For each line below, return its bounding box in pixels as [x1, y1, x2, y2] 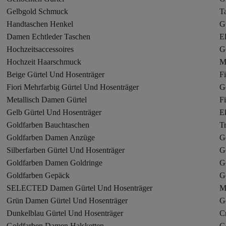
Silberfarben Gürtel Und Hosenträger [7, 146, 125, 154]
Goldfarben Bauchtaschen [7, 121, 90, 129]
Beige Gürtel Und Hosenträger [7, 70, 105, 79]
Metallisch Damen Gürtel [7, 95, 87, 104]
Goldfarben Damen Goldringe [7, 158, 103, 167]
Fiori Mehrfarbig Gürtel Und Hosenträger [7, 83, 139, 91]
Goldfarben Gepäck [7, 171, 70, 180]
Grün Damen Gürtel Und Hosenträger [7, 196, 128, 205]
